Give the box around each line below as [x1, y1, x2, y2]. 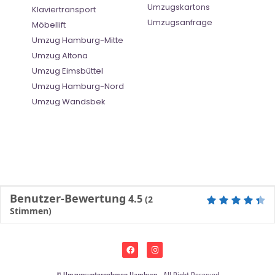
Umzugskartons [147, 1, 210, 14]
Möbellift [32, 19, 66, 31]
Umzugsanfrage [147, 17, 212, 29]
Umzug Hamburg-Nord [32, 80, 124, 93]
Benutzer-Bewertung [10, 191, 126, 206]
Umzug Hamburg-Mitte [32, 34, 123, 47]
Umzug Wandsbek [32, 96, 106, 108]
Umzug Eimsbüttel [32, 65, 103, 77]
